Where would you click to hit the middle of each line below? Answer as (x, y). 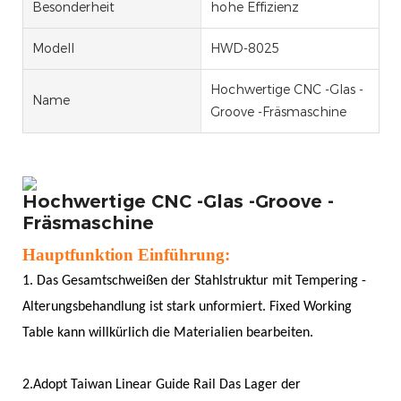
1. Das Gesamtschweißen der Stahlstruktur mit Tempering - (194, 282)
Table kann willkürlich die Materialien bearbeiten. (168, 333)
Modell (53, 48)
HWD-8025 (245, 48)
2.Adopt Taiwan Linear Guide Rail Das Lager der (162, 385)
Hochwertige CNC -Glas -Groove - (178, 202)
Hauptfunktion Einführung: (126, 255)
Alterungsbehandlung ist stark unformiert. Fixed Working (187, 307)
